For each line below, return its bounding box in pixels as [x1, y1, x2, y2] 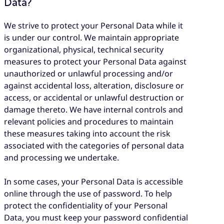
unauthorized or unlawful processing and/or [4, 67, 173, 79]
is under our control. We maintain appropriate [4, 31, 179, 43]
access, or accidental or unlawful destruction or [4, 91, 184, 103]
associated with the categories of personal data [4, 139, 184, 151]
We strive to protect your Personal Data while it [4, 19, 183, 31]
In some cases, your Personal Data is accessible [4, 175, 183, 187]
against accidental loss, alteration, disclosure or [4, 79, 184, 91]
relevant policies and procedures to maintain [4, 115, 173, 127]
